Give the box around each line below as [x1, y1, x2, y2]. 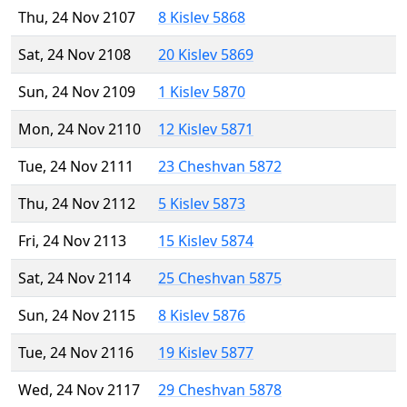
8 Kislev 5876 [158, 305, 245, 326]
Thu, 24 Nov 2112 [18, 194, 135, 214]
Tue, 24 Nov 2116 [18, 342, 134, 363]
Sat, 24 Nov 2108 [18, 45, 131, 65]
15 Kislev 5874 [158, 231, 253, 252]
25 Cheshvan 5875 [158, 268, 282, 289]
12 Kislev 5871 [158, 119, 253, 140]
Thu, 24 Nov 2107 [18, 7, 135, 28]
